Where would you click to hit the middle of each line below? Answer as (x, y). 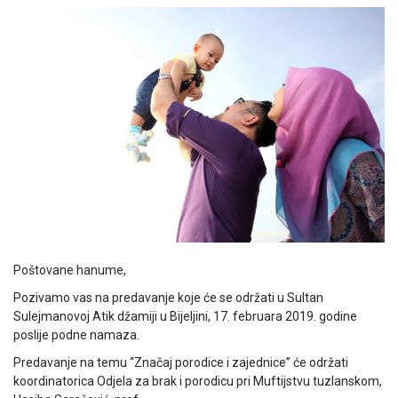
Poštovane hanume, (70, 270)
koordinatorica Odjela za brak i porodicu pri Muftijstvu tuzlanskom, (198, 381)
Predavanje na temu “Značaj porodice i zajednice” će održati (181, 362)
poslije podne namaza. (76, 334)
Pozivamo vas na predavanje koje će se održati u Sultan (168, 297)
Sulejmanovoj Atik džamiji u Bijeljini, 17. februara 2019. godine (185, 316)
